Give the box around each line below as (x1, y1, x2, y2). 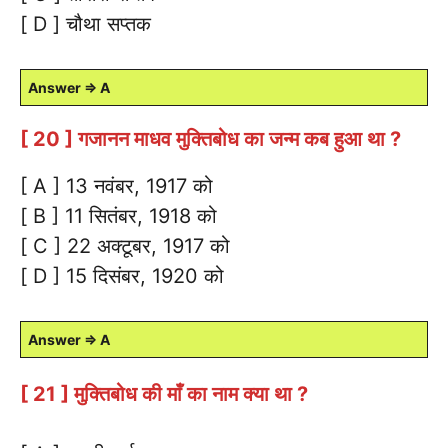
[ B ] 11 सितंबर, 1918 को (20, 203, 217, 228)
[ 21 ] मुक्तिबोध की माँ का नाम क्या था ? (20, 381, 308, 406)
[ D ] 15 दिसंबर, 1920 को (20, 263, 224, 288)
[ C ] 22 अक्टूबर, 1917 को (20, 233, 230, 258)
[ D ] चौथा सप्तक (20, 11, 151, 36)
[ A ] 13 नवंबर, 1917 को (20, 173, 213, 198)
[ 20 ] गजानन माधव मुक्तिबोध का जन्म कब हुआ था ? (20, 126, 401, 151)
